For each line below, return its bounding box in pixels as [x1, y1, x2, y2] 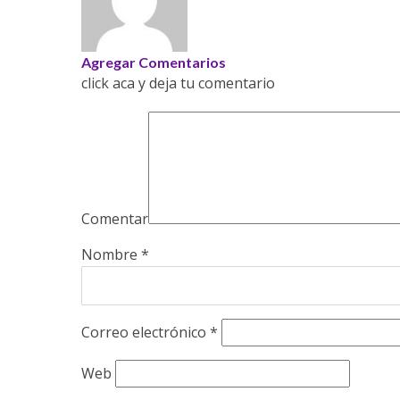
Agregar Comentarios [80, 54, 226, 71]
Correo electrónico [80, 321, 210, 342]
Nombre [80, 244, 141, 264]
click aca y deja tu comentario [80, 73, 275, 94]
